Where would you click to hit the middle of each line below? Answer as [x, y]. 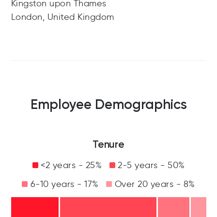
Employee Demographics [108, 105]
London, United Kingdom [62, 17]
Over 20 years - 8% [154, 184]
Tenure [108, 144]
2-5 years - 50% [150, 165]
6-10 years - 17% [63, 184]
